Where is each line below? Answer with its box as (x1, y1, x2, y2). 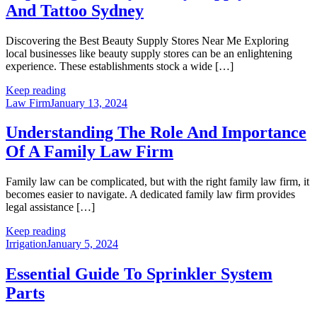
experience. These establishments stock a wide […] (6, 59, 234, 72)
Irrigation (6, 238, 47, 250)
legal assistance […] (6, 201, 95, 214)
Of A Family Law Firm (6, 142, 173, 161)
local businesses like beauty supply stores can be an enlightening (6, 47, 292, 59)
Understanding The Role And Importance (6, 123, 306, 142)
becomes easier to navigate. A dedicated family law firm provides (6, 188, 295, 201)
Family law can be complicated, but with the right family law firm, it (6, 175, 309, 188)
